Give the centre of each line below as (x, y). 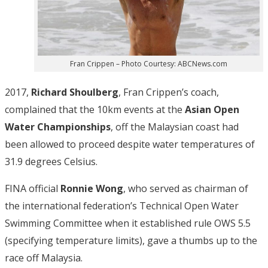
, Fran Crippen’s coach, (169, 92)
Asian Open (212, 109)
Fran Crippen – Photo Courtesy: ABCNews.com (149, 63)
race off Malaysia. (44, 258)
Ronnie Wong (92, 188)
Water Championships (58, 127)
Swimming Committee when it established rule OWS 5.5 (128, 223)
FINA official (33, 188)
